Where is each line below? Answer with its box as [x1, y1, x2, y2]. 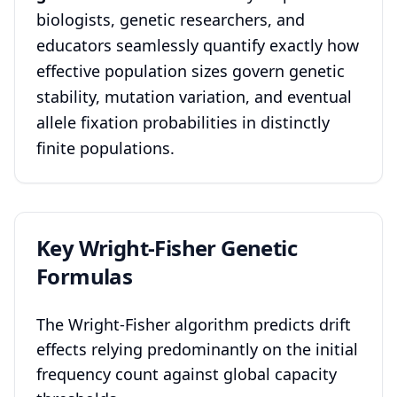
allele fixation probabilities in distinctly [36, 112, 330, 133]
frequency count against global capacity [36, 363, 337, 385]
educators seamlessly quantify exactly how [36, 35, 359, 56]
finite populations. [36, 137, 175, 159]
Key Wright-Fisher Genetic [36, 233, 297, 262]
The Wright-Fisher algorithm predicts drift [36, 314, 351, 335]
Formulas [36, 261, 133, 291]
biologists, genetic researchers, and [36, 9, 305, 30]
